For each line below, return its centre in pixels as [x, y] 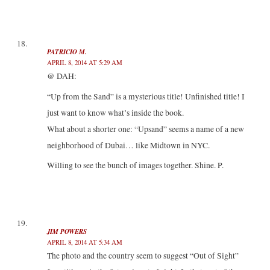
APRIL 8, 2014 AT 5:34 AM [84, 242]
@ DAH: [61, 76]
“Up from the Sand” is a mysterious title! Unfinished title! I [146, 96]
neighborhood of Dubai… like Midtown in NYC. [128, 145]
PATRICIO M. [67, 52]
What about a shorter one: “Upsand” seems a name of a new [145, 129]
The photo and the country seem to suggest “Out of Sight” [143, 255]
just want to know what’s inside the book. [115, 112]
